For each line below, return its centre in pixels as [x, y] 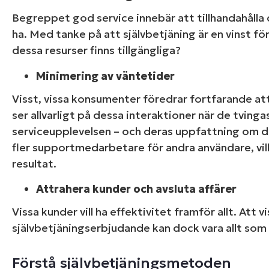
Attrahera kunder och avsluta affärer [136, 189]
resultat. [34, 163]
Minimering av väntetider [105, 76]
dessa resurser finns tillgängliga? [96, 50]
